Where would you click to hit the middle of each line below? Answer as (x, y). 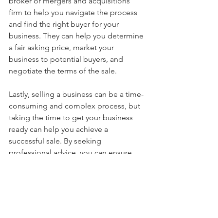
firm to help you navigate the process (74, 13)
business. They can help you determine (77, 36)
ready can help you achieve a (59, 129)
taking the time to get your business (72, 118)
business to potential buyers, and (67, 59)
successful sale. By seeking (56, 141)
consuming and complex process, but (75, 106)
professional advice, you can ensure (71, 153)
